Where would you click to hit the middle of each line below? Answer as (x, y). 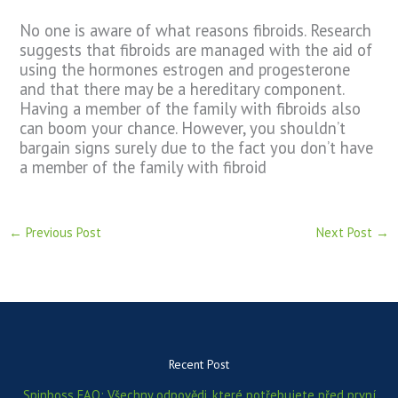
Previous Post (61, 232)
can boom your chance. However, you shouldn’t (183, 128)
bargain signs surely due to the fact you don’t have (197, 148)
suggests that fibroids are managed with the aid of (196, 50)
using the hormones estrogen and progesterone (185, 70)
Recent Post (199, 365)
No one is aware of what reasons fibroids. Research (196, 31)
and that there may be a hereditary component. (182, 89)
